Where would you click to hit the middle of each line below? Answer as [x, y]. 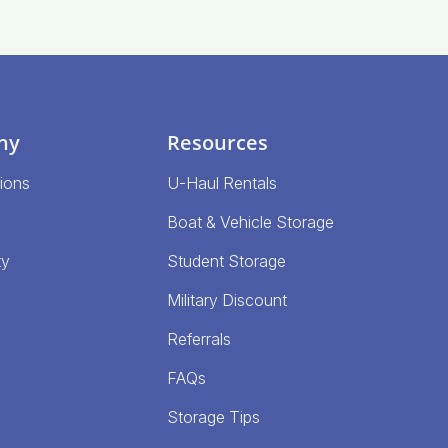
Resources [217, 142]
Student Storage [226, 261]
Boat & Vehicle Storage [250, 222]
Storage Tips [213, 417]
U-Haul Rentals [221, 183]
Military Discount [226, 300]
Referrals [198, 339]
